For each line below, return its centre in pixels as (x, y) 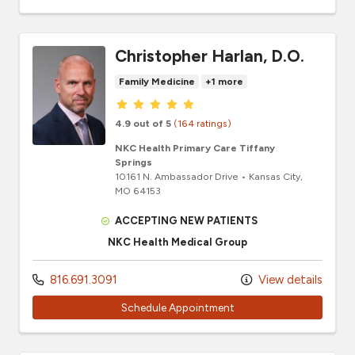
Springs (134, 162)
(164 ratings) (202, 124)
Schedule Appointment (177, 308)
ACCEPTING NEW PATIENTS (187, 221)
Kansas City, (276, 177)
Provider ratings (168, 103)
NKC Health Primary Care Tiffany (195, 148)
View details (289, 280)
